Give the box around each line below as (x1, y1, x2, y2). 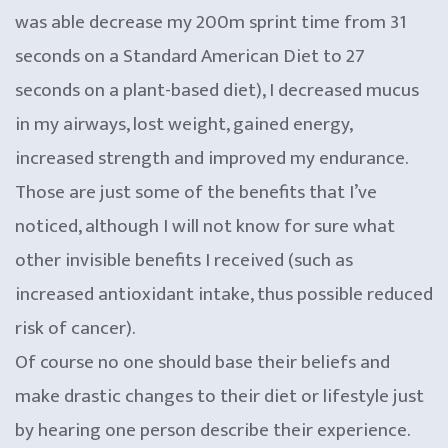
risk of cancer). (15, 312, 135, 344)
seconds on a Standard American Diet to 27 (15, 40, 365, 72)
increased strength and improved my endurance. (15, 142, 407, 174)
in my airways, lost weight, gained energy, (15, 108, 352, 140)
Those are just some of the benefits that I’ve (15, 176, 377, 208)
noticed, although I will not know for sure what (15, 210, 395, 242)
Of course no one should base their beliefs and (15, 346, 390, 378)
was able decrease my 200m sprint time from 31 (15, 6, 407, 38)
